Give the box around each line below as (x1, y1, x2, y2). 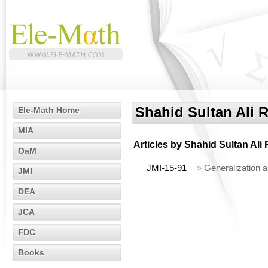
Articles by (133, 139, 184, 150)
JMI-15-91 (147, 163, 187, 173)
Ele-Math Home (18, 105, 80, 115)
